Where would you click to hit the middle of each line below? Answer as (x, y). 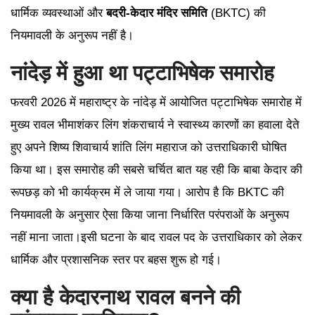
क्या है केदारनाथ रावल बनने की (126, 297)
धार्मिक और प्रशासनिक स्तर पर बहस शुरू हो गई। (116, 260)
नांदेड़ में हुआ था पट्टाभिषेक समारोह (142, 73)
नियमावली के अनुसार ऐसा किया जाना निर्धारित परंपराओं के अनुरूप (150, 215)
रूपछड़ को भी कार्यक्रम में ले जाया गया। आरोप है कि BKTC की (147, 193)
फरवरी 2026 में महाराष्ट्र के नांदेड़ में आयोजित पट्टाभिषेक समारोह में (156, 103)
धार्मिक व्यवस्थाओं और (58, 13)
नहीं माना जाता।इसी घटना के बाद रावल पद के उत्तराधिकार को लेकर (156, 238)
